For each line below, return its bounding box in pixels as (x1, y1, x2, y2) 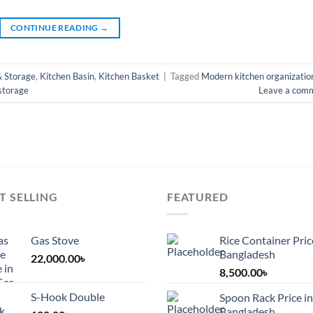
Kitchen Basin (40, 70, 94, 82)
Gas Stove (31, 233, 79, 247)
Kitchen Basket (99, 70, 159, 82)
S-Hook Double (31, 289, 105, 303)
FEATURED (167, 190, 228, 204)
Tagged (170, 70, 201, 82)
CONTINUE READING (10, 22, 101, 34)
